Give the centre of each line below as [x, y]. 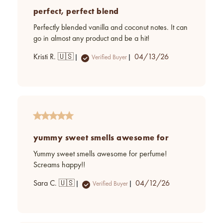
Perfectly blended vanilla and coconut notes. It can [111, 28]
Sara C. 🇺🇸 [54, 184]
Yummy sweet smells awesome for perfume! [100, 155]
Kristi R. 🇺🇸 [54, 57]
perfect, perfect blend [76, 11]
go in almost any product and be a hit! [91, 39]
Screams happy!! [59, 166]
